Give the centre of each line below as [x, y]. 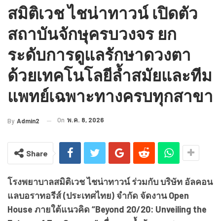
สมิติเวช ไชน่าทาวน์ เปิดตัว [103, 13]
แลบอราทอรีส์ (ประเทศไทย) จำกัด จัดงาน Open [98, 196]
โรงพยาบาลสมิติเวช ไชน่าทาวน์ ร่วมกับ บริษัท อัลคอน [110, 182]
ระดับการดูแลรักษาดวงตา [99, 55]
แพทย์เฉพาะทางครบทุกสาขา [110, 96]
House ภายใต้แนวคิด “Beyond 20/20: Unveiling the [107, 209]
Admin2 [28, 121]
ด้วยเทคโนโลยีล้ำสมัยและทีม [110, 75]
